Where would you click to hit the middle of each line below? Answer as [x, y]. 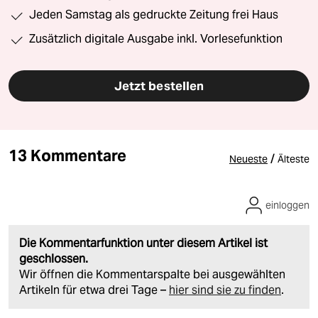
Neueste [248, 159]
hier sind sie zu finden [225, 290]
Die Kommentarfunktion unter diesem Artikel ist [143, 243]
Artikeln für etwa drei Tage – [94, 290]
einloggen [287, 205]
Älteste [294, 159]
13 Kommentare [68, 155]
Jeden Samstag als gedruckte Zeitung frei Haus [154, 14]
